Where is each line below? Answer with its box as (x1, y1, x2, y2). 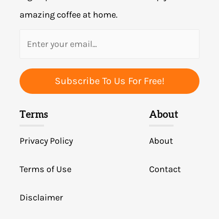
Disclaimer (20, 192, 63, 203)
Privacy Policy (20, 135, 73, 146)
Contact (149, 163, 181, 175)
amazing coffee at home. (20, 9, 117, 21)
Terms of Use (20, 163, 71, 175)
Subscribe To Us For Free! (54, 75, 165, 87)
